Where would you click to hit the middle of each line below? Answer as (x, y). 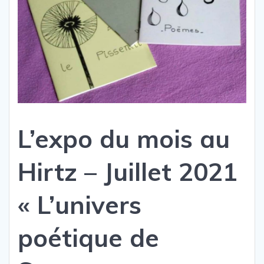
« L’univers (80, 205)
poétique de (88, 238)
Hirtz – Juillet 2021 (128, 172)
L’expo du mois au (124, 139)
